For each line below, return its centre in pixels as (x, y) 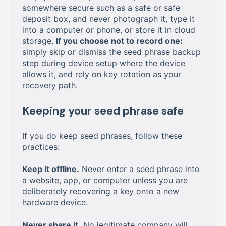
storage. (39, 41)
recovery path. (50, 86)
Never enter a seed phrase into (139, 169)
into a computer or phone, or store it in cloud (109, 30)
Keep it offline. (51, 169)
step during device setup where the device (104, 63)
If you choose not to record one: (119, 41)
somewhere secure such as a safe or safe (101, 8)
